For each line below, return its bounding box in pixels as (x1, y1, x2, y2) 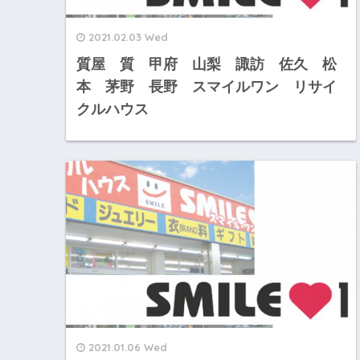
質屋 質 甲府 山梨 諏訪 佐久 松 (76, 55, 337, 72)
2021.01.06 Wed (88, 340, 167, 354)
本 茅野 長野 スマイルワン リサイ (76, 78, 337, 95)
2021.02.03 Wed (88, 30, 168, 43)
